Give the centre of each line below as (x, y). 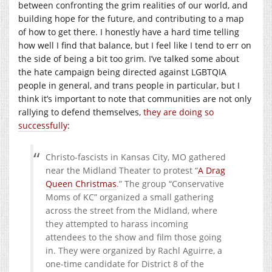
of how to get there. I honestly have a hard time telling (129, 32)
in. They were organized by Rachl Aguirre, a (134, 250)
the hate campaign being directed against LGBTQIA (122, 72)
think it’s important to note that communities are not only (135, 98)
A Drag (212, 170)
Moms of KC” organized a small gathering (130, 197)
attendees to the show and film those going (134, 237)
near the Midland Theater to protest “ (122, 170)
